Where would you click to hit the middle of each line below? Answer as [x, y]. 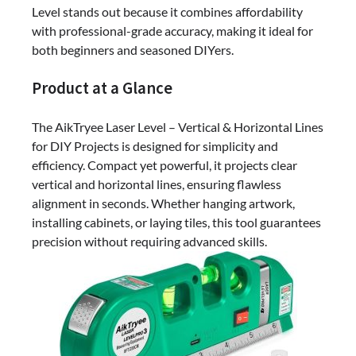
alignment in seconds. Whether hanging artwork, [163, 203]
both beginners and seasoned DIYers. [133, 50]
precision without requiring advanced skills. [149, 242]
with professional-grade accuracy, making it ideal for [172, 31]
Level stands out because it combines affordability [167, 12]
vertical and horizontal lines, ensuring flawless [157, 184]
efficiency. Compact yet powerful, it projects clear [164, 165]
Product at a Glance [102, 89]
